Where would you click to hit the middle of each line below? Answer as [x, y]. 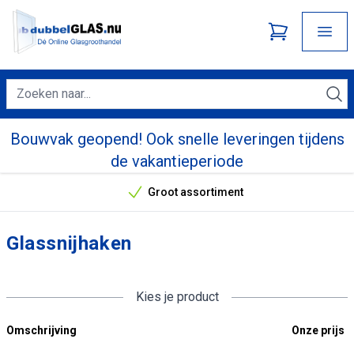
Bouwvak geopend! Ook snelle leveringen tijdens [177, 139]
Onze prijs [318, 330]
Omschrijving [41, 330]
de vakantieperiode [177, 161]
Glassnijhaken [69, 243]
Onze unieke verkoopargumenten [262, 199]
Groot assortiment [188, 192]
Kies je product [177, 297]
